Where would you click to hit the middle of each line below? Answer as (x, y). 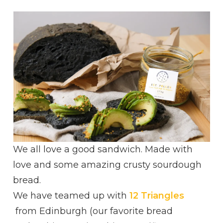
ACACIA (155, 43)
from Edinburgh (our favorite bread (93, 211)
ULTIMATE (160, 64)
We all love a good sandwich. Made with (103, 149)
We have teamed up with (71, 195)
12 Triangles (157, 195)
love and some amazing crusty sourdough (108, 165)
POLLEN (156, 22)
